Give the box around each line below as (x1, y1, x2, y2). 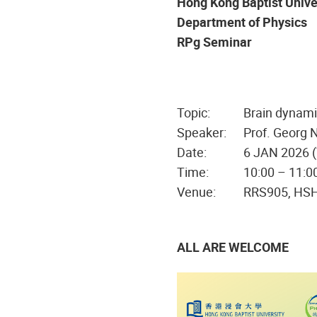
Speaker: (176, 124, 226, 142)
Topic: (176, 104, 210, 122)
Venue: (176, 183, 216, 201)
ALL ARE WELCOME (176, 238, 289, 256)
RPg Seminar (176, 33, 252, 51)
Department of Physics (176, 13, 307, 31)
